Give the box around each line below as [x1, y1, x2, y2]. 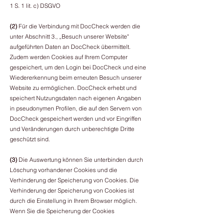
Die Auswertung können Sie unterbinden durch [19, 156, 143, 163]
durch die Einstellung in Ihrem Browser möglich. [10, 197, 137, 204]
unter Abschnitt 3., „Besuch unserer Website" [10, 33, 129, 40]
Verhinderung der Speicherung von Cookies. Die [10, 176, 139, 184]
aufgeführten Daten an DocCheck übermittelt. [10, 43, 131, 50]
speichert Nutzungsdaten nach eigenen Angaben [10, 94, 141, 102]
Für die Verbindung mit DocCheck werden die [17, 22, 140, 30]
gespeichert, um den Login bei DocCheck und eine [10, 64, 146, 71]
